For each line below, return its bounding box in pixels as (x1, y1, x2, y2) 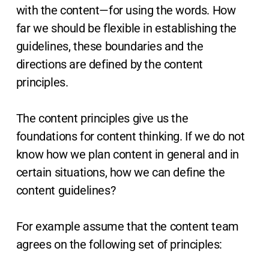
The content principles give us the (16, 111, 189, 126)
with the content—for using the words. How (16, 3, 236, 18)
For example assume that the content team (16, 219, 239, 234)
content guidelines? (16, 183, 116, 198)
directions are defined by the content (16, 57, 204, 72)
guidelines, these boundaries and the (16, 39, 204, 54)
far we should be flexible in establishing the (16, 21, 237, 36)
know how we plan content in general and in (16, 147, 240, 162)
